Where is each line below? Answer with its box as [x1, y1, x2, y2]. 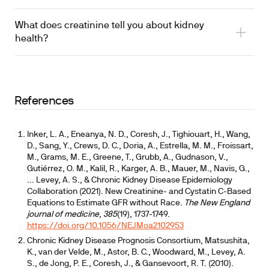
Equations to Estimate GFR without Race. [26, 199, 184, 207]
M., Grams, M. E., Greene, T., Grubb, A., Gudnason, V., [26, 154, 228, 162]
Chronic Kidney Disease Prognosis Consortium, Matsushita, [26, 237, 250, 245]
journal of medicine [26, 211, 99, 219]
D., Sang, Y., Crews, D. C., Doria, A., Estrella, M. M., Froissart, [26, 142, 253, 150]
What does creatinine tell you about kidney [15, 22, 204, 30]
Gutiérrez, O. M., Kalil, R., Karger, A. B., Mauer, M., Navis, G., [26, 165, 250, 173]
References [14, 96, 74, 107]
